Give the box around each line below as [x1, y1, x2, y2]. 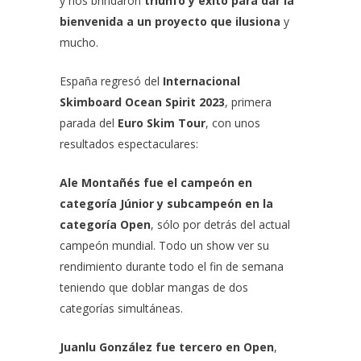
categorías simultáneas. [60, 301, 186, 316]
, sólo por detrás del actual [151, 217, 290, 232]
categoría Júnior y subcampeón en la [60, 196, 273, 211]
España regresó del [60, 73, 163, 89]
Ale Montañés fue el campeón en [60, 175, 252, 190]
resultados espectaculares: [60, 136, 201, 151]
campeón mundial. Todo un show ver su [60, 238, 269, 253]
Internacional [163, 73, 240, 89]
